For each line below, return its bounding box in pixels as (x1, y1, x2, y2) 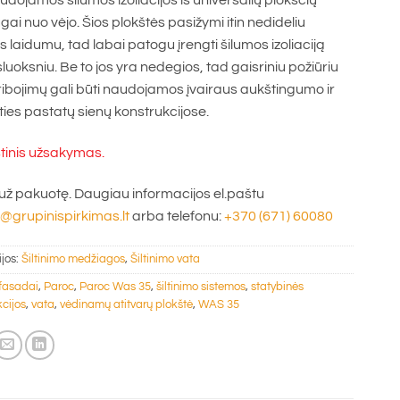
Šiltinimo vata (130, 254, 200, 266)
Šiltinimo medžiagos (21, 254, 125, 266)
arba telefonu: (129, 208, 224, 223)
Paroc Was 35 (79, 281, 151, 294)
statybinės (251, 281, 304, 294)
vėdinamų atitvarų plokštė (60, 299, 193, 312)
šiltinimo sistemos (156, 281, 246, 294)
